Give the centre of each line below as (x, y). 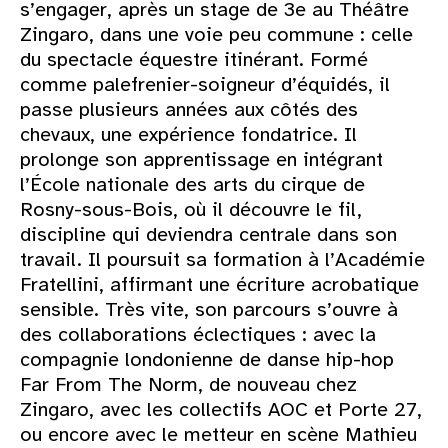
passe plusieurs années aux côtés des (189, 110)
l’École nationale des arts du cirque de (192, 185)
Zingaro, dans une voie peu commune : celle (216, 35)
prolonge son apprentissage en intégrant (201, 160)
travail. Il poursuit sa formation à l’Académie (222, 260)
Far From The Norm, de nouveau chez (188, 385)
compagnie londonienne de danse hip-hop (207, 360)
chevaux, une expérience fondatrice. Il (188, 135)
